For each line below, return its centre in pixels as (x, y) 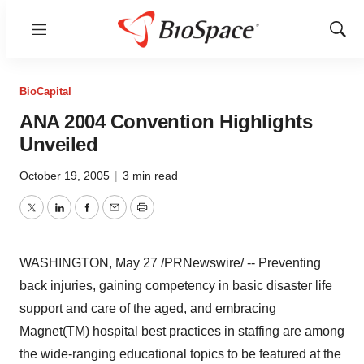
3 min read (150, 175)
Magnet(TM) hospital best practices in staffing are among (182, 331)
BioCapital (45, 91)
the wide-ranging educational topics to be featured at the (180, 354)
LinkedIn (83, 217)
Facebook (115, 217)
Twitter (50, 217)
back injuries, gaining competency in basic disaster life (176, 286)
